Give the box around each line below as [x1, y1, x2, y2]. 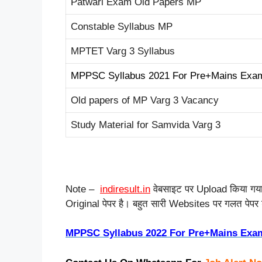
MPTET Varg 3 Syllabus [71, 45, 175, 57]
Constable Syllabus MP [71, 20, 173, 32]
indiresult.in [100, 183, 150, 195]
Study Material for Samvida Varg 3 [71, 119, 220, 130]
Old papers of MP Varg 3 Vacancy [71, 94, 219, 106]
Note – [65, 183, 100, 195]
